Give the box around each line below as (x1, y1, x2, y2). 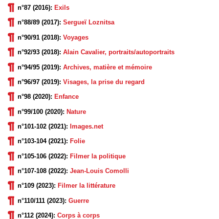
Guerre (68, 197, 89, 204)
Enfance (54, 93, 79, 101)
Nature (66, 108, 86, 115)
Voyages (63, 33, 88, 41)
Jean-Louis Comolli (70, 167, 129, 175)
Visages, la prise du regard (63, 78, 145, 86)
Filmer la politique (70, 152, 126, 160)
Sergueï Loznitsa (63, 19, 114, 26)
